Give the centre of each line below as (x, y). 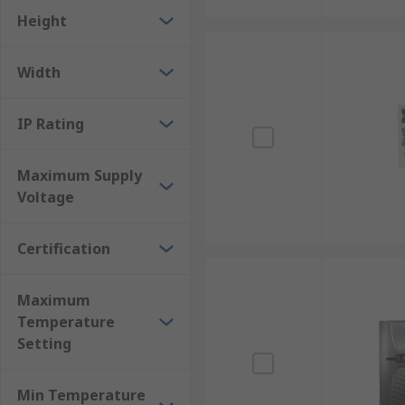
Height (42, 21)
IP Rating (51, 124)
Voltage (46, 197)
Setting (44, 344)
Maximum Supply (80, 175)
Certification (64, 249)
